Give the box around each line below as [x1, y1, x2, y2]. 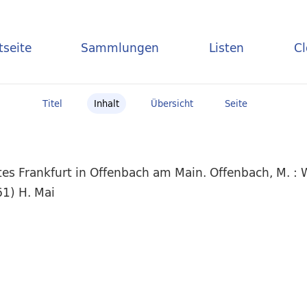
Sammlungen [81, 37, 160, 58]
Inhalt [93, 96, 119, 111]
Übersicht [150, 96, 193, 111]
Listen [209, 37, 245, 58]
